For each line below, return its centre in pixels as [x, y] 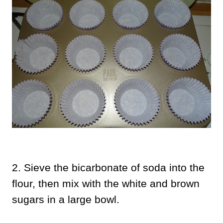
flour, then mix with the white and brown [106, 183]
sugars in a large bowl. [66, 199]
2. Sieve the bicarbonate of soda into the [108, 167]
